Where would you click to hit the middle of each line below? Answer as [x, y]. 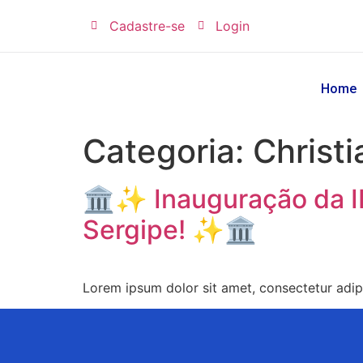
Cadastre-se [147, 26]
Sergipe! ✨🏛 [170, 230]
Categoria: [168, 151]
